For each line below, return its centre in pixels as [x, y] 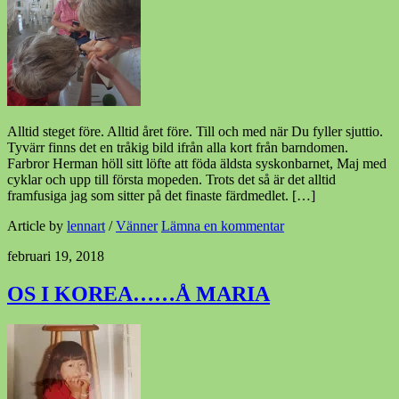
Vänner [137, 225]
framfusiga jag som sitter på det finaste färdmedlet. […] [161, 195]
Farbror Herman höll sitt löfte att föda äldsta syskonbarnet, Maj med [197, 163]
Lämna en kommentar [223, 225]
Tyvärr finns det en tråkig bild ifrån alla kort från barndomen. [178, 147]
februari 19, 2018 [56, 256]
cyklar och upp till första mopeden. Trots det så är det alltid [171, 179]
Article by [37, 225]
